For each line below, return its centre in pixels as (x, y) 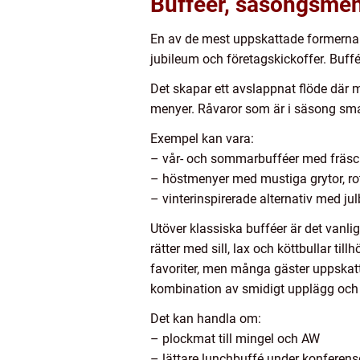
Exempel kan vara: (202, 139)
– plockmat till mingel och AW (235, 339)
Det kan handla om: (206, 319)
